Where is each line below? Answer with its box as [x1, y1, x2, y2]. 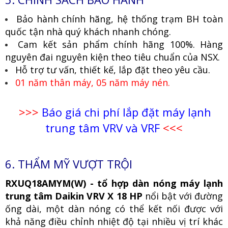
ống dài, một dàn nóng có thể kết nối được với [5, 202, 223, 215]
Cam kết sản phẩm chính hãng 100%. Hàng [18, 38, 223, 50]
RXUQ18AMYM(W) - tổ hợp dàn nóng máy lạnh [5, 177, 223, 189]
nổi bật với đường [142, 189, 223, 202]
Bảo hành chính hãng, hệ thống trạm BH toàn [16, 12, 223, 25]
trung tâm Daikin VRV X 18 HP [5, 189, 142, 202]
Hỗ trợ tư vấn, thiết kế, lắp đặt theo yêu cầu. [15, 63, 210, 76]
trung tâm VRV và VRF [45, 120, 160, 135]
